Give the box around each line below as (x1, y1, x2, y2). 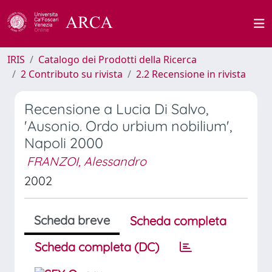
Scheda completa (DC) (35, 239, 159, 254)
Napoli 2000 (24, 134, 103, 152)
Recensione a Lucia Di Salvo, (24, 100, 209, 118)
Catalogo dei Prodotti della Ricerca (38, 53, 197, 66)
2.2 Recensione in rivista (136, 67, 246, 81)
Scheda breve (34, 212, 110, 228)
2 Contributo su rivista (21, 67, 123, 81)
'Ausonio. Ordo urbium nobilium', (24, 117, 233, 135)
